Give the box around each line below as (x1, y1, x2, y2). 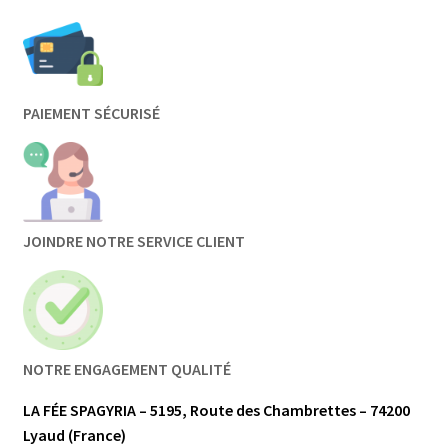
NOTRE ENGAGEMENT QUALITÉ (22, 359, 231, 380)
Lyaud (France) (22, 425, 126, 446)
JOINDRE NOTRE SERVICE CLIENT (22, 231, 245, 252)
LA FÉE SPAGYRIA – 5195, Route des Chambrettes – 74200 (22, 400, 410, 421)
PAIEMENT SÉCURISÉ (22, 103, 160, 124)
